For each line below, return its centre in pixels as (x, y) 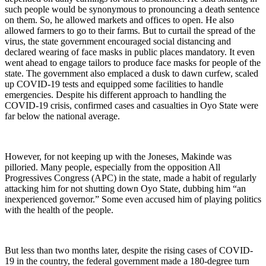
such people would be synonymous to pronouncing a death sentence (132, 9)
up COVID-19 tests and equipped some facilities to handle (114, 84)
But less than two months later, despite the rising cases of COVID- (129, 250)
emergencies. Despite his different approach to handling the (115, 94)
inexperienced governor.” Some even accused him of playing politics (133, 199)
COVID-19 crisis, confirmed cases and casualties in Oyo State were (132, 105)
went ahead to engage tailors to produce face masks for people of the (133, 62)
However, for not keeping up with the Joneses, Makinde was (118, 156)
